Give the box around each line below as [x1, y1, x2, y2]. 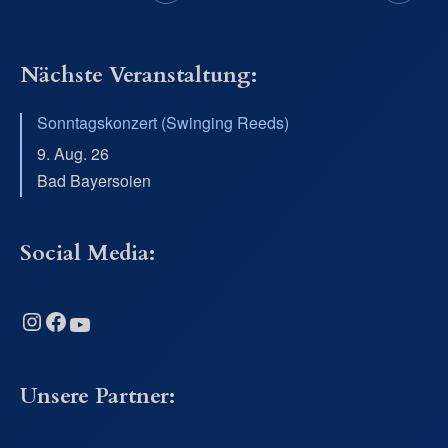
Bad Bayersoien [37, 168, 151, 192]
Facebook [43, 303, 56, 337]
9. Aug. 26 [37, 141, 109, 165]
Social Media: [20, 238, 155, 269]
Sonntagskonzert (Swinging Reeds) [37, 110, 289, 134]
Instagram [19, 303, 39, 337]
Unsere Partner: [20, 381, 175, 411]
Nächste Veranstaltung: [20, 59, 257, 90]
